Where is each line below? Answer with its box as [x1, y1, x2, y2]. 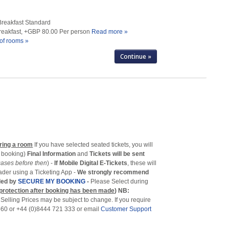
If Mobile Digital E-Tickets [54, 159, 128, 167]
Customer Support [101, 205, 152, 213]
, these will [127, 159, 157, 167]
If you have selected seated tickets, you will [33, 141, 153, 148]
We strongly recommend [77, 168, 149, 176]
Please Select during [90, 177, 149, 185]
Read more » [91, 28, 128, 35]
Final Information [27, 150, 78, 157]
